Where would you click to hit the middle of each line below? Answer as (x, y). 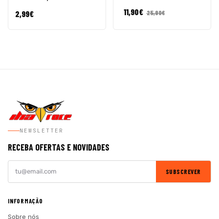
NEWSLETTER (42, 131)
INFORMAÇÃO (25, 201)
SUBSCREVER (183, 172)
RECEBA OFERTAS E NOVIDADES (59, 147)
